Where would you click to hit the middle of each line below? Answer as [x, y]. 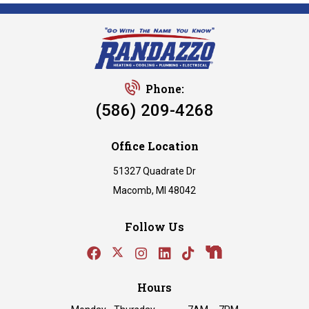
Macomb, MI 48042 [154, 191]
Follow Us [154, 227]
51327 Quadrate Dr [154, 171]
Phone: [165, 89]
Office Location [154, 146]
